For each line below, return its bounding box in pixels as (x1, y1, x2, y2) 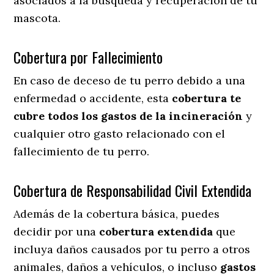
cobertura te (172, 91, 242, 105)
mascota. (13, 10, 64, 25)
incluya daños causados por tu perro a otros (13, 242, 251, 256)
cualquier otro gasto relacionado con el (13, 126, 226, 141)
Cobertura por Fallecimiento (13, 45, 163, 68)
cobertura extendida (99, 224, 213, 239)
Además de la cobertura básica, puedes (13, 206, 220, 221)
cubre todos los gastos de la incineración (13, 108, 243, 123)
